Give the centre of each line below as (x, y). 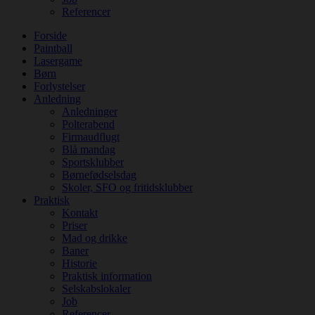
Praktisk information (107, 276)
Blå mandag (89, 149)
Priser (75, 225)
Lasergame (58, 61)
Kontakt (80, 213)
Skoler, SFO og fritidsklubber (127, 187)
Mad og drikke (95, 238)
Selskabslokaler (96, 289)
